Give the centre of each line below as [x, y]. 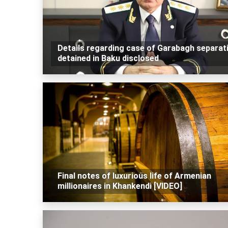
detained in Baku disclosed [108, 59]
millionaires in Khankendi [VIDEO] [120, 186]
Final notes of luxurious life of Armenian [134, 176]
